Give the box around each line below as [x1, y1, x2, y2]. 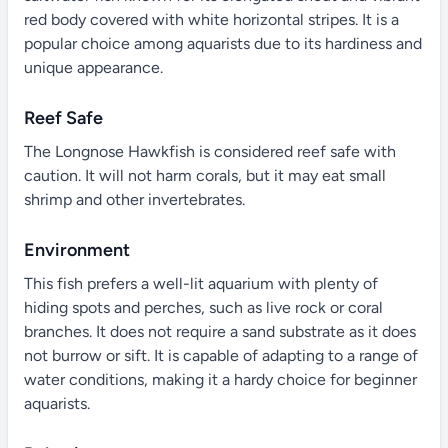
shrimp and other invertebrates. [24, 190, 245, 209]
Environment [24, 239, 130, 261]
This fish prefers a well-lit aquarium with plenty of [24, 274, 378, 293]
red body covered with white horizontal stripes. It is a [24, 10, 399, 29]
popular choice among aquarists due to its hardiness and [24, 34, 422, 53]
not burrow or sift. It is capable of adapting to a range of [24, 346, 418, 365]
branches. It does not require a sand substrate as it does [24, 322, 416, 341]
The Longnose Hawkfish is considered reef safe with [24, 142, 396, 161]
